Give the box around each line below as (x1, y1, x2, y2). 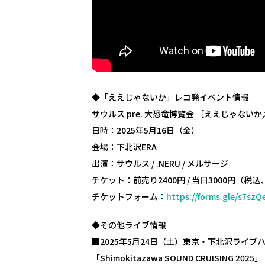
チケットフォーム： (92, 190, 166, 202)
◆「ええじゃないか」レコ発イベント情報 (92, 91, 249, 103)
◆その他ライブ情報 (92, 219, 166, 231)
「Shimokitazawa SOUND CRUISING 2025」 (92, 252, 263, 264)
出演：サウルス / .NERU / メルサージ (92, 157, 228, 169)
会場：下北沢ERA (92, 141, 157, 153)
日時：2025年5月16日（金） (92, 124, 199, 136)
